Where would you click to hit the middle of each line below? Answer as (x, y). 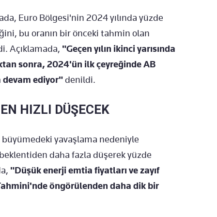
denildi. (79, 80)
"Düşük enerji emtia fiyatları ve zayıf (85, 170)
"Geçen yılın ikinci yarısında (119, 49)
